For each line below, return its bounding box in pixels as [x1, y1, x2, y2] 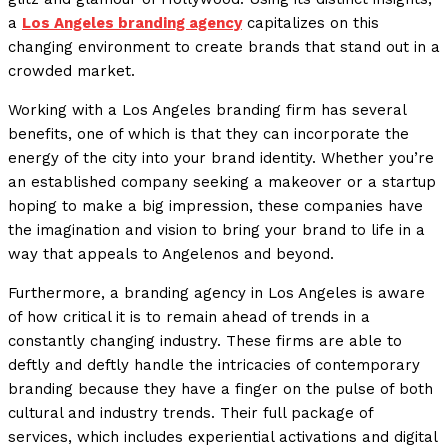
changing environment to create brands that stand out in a [8, 38, 440, 57]
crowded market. [8, 62, 135, 81]
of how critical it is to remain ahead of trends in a [8, 308, 370, 327]
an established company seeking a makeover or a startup [8, 173, 436, 192]
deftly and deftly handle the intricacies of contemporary [8, 356, 420, 375]
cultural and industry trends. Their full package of [8, 404, 373, 423]
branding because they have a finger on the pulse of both [8, 380, 433, 399]
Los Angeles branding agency [22, 14, 242, 33]
